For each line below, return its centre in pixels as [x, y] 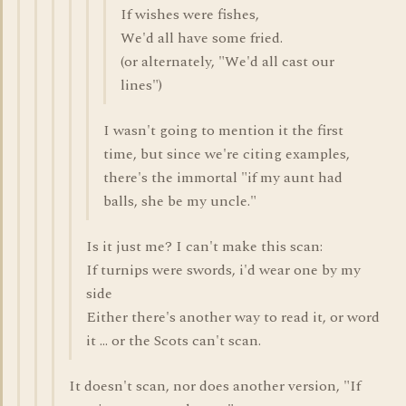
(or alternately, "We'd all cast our [227, 62]
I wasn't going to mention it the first [223, 130]
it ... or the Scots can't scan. [174, 341]
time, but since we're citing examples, [227, 154]
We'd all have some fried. [202, 38]
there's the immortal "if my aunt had [223, 178]
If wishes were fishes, [190, 14]
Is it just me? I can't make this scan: [204, 246]
